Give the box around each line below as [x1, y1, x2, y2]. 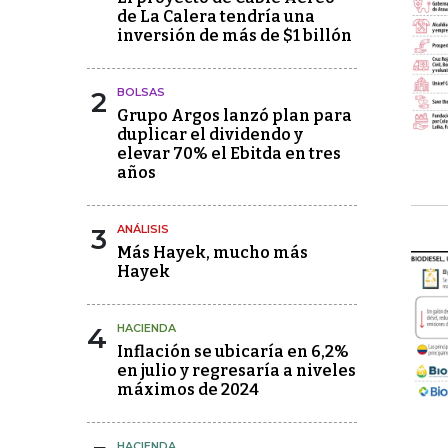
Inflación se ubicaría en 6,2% [117, 342, 349, 361]
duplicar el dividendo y [117, 125, 303, 144]
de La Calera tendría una [117, 7, 315, 26]
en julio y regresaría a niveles [117, 361, 356, 380]
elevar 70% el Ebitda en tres [117, 144, 341, 163]
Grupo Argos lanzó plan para [117, 106, 352, 125]
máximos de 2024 [117, 380, 259, 399]
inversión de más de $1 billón [117, 26, 352, 45]
